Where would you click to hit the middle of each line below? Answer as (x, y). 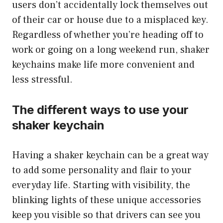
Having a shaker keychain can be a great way (110, 155)
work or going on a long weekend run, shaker (111, 50)
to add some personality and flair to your (102, 170)
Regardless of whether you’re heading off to (108, 35)
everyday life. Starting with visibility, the (101, 185)
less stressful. (42, 80)
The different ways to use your (100, 110)
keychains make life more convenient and (103, 65)
